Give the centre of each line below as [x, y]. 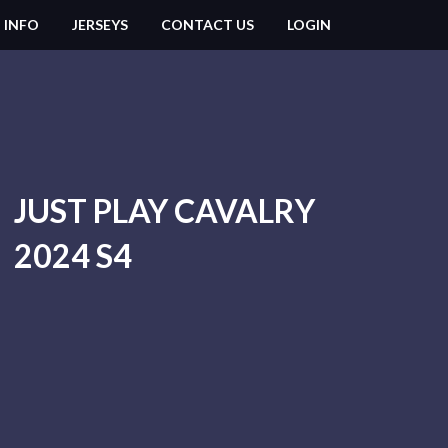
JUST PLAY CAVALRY [164, 210]
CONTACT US [207, 24]
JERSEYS [100, 24]
